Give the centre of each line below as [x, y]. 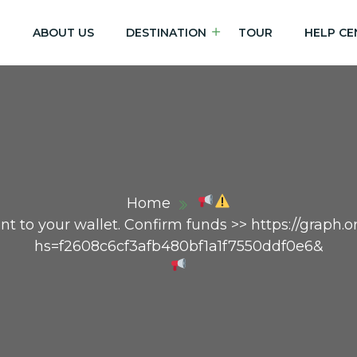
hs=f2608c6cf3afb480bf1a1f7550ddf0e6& [178, 246]
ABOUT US [63, 32]
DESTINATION [166, 32]
